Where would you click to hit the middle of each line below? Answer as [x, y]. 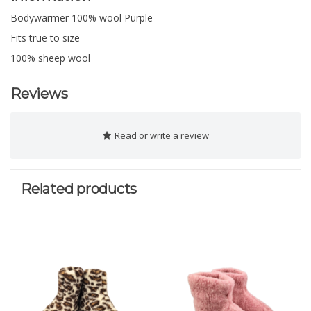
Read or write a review [161, 136]
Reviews [39, 94]
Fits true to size [45, 38]
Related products [79, 189]
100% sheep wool [50, 58]
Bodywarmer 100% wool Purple [82, 18]
